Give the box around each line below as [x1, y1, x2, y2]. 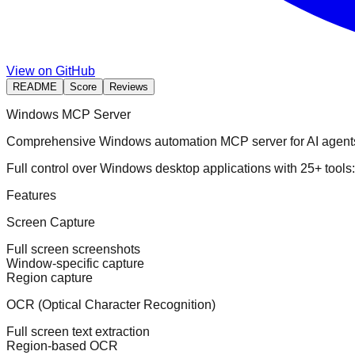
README [13, 80, 57, 93]
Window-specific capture [6, 256, 144, 270]
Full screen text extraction [6, 324, 150, 338]
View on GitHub [6, 63, 95, 78]
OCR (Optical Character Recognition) [6, 297, 216, 311]
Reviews [109, 80, 148, 93]
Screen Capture [6, 215, 95, 229]
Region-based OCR [6, 338, 118, 353]
